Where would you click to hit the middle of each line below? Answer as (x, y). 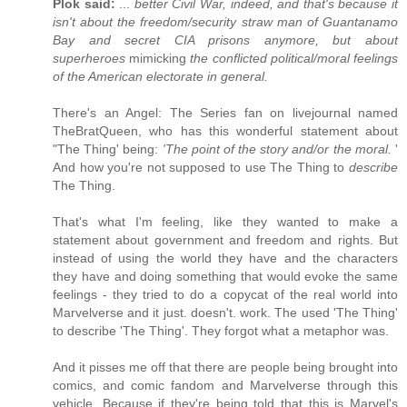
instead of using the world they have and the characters (225, 258)
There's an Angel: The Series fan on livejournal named (225, 112)
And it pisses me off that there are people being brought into (225, 367)
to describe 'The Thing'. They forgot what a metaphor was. (221, 330)
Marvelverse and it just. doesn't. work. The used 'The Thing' (225, 312)
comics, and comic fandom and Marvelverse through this (225, 385)
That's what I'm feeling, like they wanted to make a (225, 221)
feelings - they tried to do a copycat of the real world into (225, 294)
